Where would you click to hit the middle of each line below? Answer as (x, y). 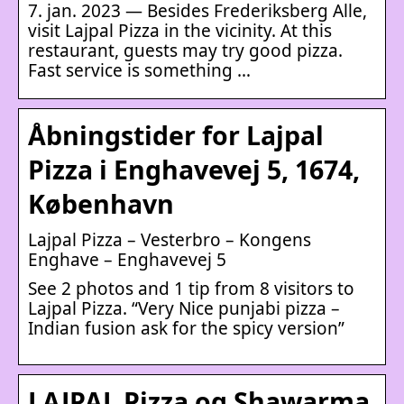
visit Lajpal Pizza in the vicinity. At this (180, 30)
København (101, 203)
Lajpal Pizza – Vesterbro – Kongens (170, 239)
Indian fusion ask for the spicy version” (186, 328)
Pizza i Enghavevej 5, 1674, (194, 169)
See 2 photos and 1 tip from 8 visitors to (191, 288)
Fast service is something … (139, 70)
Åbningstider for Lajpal (176, 135)
